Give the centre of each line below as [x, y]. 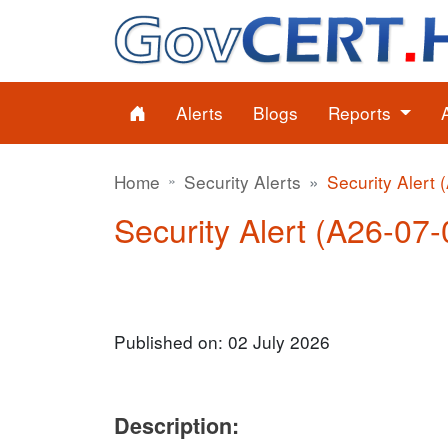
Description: [176, 425]
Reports [362, 112]
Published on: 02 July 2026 [222, 341]
